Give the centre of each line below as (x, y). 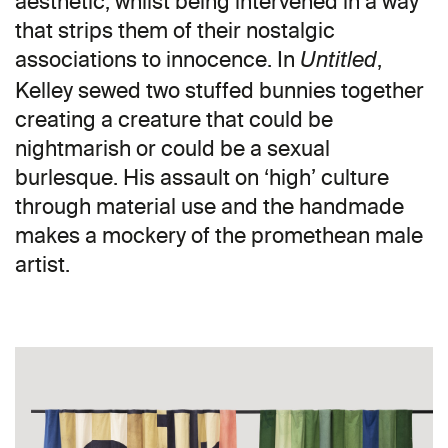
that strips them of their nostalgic (175, 30)
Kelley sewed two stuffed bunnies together (219, 90)
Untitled (338, 61)
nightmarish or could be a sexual (172, 148)
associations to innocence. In (157, 59)
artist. (42, 264)
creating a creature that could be (174, 119)
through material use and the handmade (209, 206)
